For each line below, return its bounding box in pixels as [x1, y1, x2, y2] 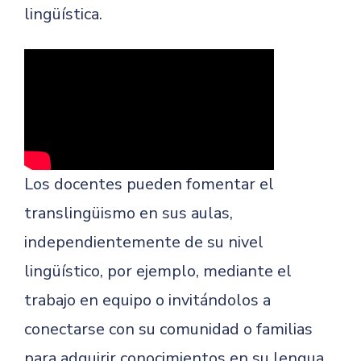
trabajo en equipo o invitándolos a [24, 289, 271, 311]
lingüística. [24, 3, 102, 25]
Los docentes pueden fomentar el [24, 173, 274, 195]
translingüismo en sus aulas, [24, 202, 233, 224]
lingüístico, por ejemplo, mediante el [24, 260, 292, 282]
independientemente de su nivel [24, 231, 263, 253]
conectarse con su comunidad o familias [24, 318, 313, 340]
